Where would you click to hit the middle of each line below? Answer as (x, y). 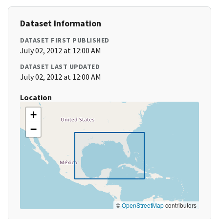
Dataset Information (61, 23)
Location (36, 98)
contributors (180, 205)
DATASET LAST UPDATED (60, 67)
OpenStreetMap (143, 205)
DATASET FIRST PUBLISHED (65, 40)
